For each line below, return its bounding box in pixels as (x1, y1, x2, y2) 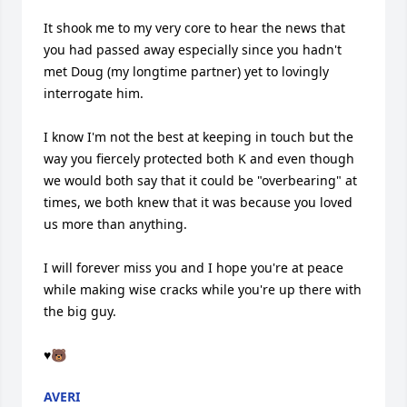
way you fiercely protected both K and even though (44, 150, 354, 167)
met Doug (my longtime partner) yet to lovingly (44, 63, 329, 80)
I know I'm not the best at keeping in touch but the (44, 128, 353, 145)
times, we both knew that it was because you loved (44, 194, 352, 211)
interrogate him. (44, 84, 147, 102)
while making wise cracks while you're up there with (44, 281, 362, 298)
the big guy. (44, 303, 116, 320)
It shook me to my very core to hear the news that (44, 19, 345, 36)
